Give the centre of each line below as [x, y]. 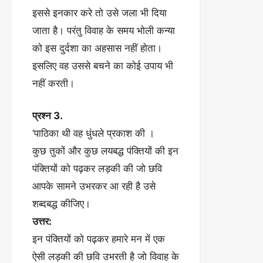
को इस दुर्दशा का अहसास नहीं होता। [97, 48]
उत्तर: [42, 221]
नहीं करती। [53, 83]
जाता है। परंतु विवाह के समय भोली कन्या [104, 30]
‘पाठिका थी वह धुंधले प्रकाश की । [93, 133]
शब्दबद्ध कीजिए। [61, 204]
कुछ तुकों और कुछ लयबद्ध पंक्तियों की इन [105, 151]
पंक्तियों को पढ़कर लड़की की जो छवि [97, 168]
